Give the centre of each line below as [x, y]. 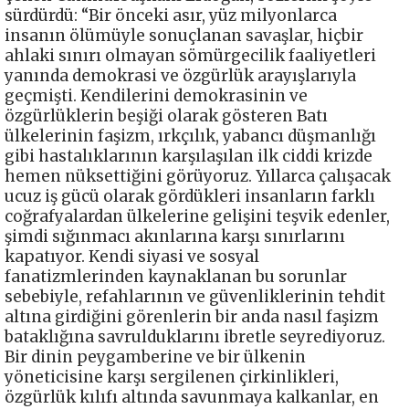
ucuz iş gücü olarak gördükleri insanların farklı [190, 196]
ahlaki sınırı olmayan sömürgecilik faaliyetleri [190, 55]
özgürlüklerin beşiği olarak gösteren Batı [166, 115]
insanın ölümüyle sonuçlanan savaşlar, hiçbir [184, 35]
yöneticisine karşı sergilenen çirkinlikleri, [172, 377]
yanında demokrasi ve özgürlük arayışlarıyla [180, 75]
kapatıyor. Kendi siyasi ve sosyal [132, 256]
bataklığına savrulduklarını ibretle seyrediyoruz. [195, 336]
